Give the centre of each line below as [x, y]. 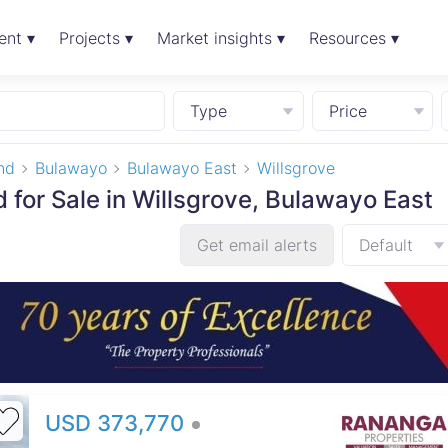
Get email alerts [257, 245]
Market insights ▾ [220, 38]
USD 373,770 [117, 423]
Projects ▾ [95, 38]
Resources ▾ [353, 38]
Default [386, 245]
